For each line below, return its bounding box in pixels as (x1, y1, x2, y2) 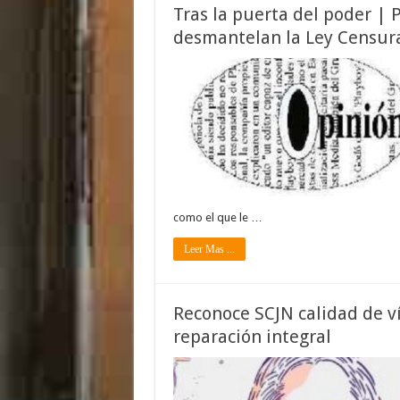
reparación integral (172, 326, 331, 347)
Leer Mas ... (183, 243, 235, 255)
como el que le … (172, 211, 262, 224)
